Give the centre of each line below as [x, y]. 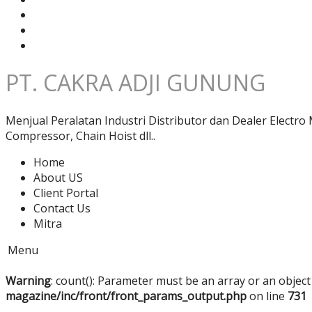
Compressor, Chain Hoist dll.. [80, 135]
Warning [28, 280]
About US [58, 177]
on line [267, 296]
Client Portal [66, 193]
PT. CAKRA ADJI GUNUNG [135, 83]
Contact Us [62, 208]
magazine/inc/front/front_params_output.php [126, 296]
